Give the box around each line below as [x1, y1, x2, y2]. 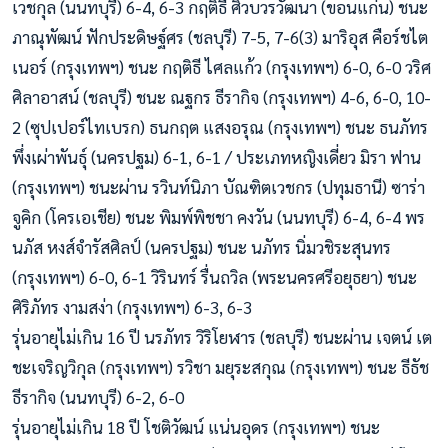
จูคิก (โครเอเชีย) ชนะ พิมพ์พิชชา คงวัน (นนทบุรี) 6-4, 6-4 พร [12, 205, 425, 228]
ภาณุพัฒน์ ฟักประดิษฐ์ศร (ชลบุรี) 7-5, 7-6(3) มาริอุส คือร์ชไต [12, 25, 428, 48]
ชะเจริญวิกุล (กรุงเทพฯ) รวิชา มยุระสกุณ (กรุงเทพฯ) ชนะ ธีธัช [12, 355, 429, 378]
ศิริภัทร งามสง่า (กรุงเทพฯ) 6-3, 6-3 [12, 295, 252, 318]
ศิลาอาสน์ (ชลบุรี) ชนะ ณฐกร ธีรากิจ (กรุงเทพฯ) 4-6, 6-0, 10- [12, 85, 431, 108]
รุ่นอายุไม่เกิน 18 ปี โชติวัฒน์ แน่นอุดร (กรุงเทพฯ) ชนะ [12, 415, 380, 438]
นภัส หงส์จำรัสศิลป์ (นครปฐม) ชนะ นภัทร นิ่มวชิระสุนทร [12, 235, 391, 258]
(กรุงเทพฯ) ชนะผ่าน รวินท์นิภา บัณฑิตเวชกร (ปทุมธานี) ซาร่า [12, 175, 425, 198]
